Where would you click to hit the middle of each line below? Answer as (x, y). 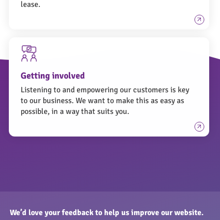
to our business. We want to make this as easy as (102, 100)
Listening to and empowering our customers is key (105, 90)
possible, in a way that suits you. (75, 111)
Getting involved (53, 76)
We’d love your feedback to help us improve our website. (107, 212)
